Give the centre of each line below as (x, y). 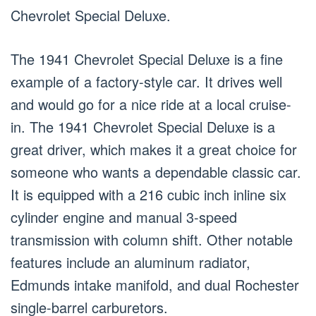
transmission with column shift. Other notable (152, 240)
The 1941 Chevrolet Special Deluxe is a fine (147, 59)
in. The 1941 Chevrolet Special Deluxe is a (143, 127)
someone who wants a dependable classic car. (156, 172)
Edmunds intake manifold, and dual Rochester (155, 285)
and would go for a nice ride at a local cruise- (151, 104)
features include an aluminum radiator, (130, 262)
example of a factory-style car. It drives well (146, 82)
